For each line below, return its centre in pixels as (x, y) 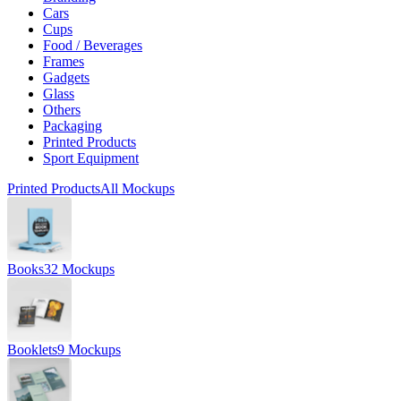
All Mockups (137, 188)
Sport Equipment (91, 158)
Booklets (32, 349)
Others (62, 109)
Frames (64, 61)
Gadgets (66, 77)
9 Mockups (89, 349)
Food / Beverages (93, 45)
